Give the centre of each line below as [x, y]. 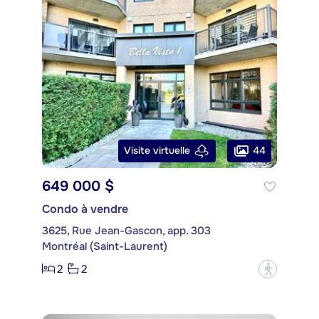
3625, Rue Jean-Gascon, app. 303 [126, 230]
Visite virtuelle [157, 151]
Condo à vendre [85, 209]
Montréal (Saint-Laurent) [105, 246]
